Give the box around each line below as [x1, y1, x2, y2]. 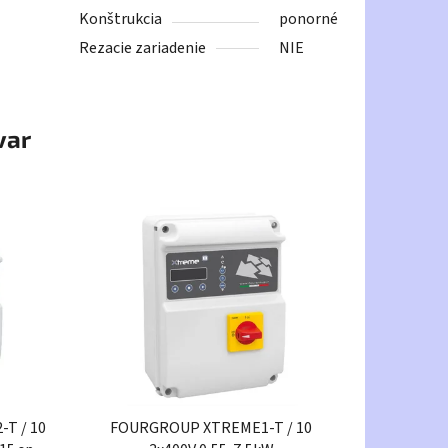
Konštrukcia [79, 8, 163, 31]
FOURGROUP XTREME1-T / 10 [110, 416, 314, 439]
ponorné [279, 8, 339, 31]
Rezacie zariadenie [79, 37, 207, 60]
